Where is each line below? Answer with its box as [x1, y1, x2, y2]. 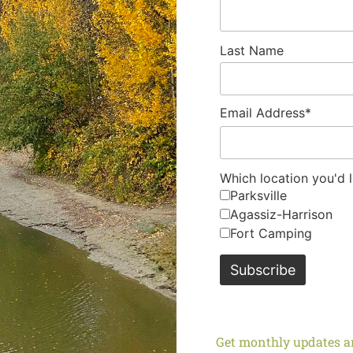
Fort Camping [230, 225, 312, 242]
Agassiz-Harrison [230, 206, 333, 223]
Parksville [230, 188, 287, 204]
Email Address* [220, 105, 311, 121]
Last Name [220, 43, 284, 59]
